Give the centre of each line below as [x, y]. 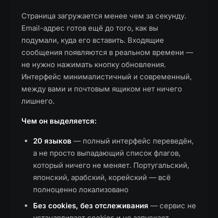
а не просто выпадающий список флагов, [107, 153]
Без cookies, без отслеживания [91, 206]
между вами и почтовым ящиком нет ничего [102, 89]
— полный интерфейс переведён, [133, 141]
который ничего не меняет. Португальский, [111, 165]
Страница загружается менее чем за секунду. [104, 16]
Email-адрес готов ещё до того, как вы [90, 28]
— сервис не [172, 206]
